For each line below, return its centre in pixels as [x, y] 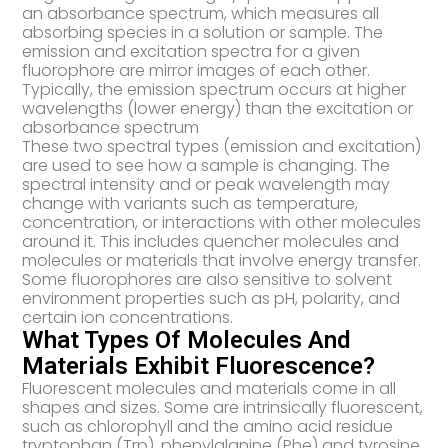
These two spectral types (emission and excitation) [222, 147]
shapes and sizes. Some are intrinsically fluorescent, [223, 408]
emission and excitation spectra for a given [191, 52]
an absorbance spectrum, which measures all [201, 14]
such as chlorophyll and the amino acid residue [208, 427]
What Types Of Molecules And [186, 340]
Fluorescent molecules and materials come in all [209, 389]
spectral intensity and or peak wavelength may [206, 185]
